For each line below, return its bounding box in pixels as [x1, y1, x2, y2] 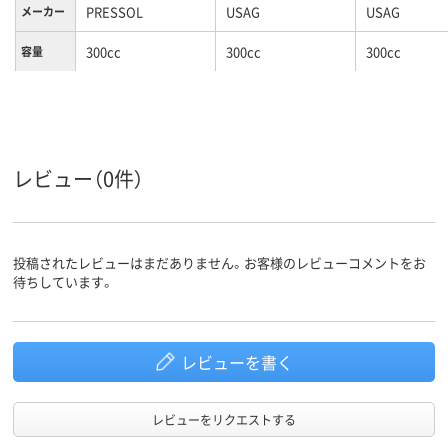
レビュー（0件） [13, 163, 144, 193]
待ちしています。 [13, 271, 114, 291]
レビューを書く [180, 349, 293, 374]
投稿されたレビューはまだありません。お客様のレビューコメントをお [13, 252, 426, 272]
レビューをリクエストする [152, 410, 296, 428]
